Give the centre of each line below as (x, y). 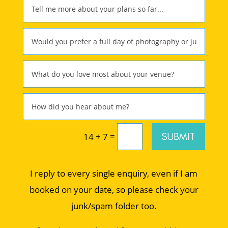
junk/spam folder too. (114, 206)
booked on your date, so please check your (114, 189)
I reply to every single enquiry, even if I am (114, 173)
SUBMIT (179, 137)
